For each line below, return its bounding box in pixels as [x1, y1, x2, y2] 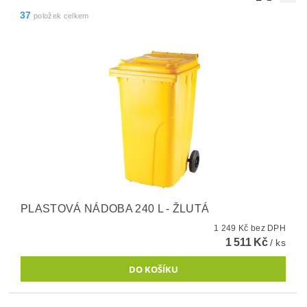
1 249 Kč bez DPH [250, 223, 286, 233]
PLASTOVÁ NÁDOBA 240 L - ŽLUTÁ [21, 203, 210, 214]
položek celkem [31, 12, 89, 20]
